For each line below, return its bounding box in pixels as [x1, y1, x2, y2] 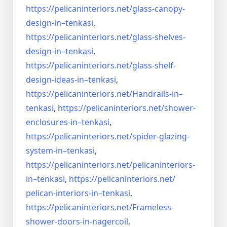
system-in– [26, 145, 67, 157]
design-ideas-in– [26, 74, 88, 86]
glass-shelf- [132, 60, 176, 71]
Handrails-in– [132, 88, 183, 100]
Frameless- [132, 202, 174, 213]
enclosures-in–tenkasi [26, 117, 109, 128]
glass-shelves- [132, 31, 185, 43]
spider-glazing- [132, 131, 190, 142]
